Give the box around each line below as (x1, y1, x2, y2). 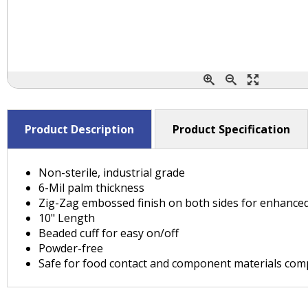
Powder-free (38, 241, 103, 256)
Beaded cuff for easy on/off (38, 225, 179, 241)
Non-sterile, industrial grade (38, 165, 185, 180)
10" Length (38, 210, 95, 225)
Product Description (25, 122, 134, 137)
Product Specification (173, 122, 290, 137)
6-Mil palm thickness (38, 180, 144, 195)
